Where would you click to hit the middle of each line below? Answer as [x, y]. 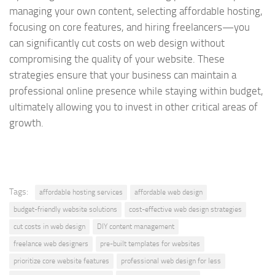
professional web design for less [171, 261]
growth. [26, 123]
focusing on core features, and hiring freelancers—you [130, 27]
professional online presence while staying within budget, [136, 91]
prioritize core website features [61, 261]
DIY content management [136, 227]
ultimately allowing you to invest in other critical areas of [134, 107]
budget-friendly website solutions [65, 210]
